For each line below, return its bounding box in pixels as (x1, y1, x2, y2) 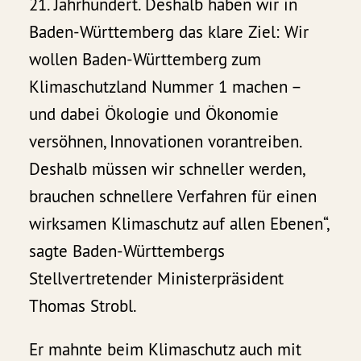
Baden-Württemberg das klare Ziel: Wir (29, 21, 309, 44)
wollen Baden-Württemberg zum (29, 48, 262, 71)
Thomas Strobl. (29, 295, 138, 317)
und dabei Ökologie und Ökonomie (29, 103, 280, 126)
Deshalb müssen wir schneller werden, (29, 158, 305, 180)
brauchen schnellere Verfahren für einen (29, 185, 317, 208)
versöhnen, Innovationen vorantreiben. (29, 131, 302, 153)
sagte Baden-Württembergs (29, 240, 226, 263)
